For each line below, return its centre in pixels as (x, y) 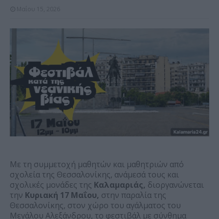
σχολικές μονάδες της (51, 185)
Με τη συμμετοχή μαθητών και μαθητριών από (97, 164)
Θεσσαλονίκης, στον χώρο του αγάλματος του (95, 206)
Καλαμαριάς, (119, 185)
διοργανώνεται (175, 185)
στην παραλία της (134, 195)
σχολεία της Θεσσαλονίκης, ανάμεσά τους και (94, 175)
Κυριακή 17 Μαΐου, (62, 195)
